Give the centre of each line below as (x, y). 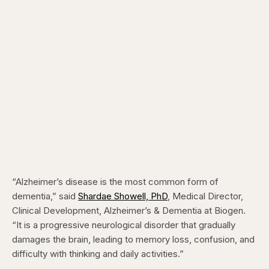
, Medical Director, (205, 196)
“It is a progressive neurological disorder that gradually (124, 225)
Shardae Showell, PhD (123, 196)
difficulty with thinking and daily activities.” (98, 254)
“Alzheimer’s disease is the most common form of (115, 182)
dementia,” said (45, 196)
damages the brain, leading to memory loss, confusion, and (133, 239)
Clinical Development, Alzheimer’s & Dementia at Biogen (128, 210)
